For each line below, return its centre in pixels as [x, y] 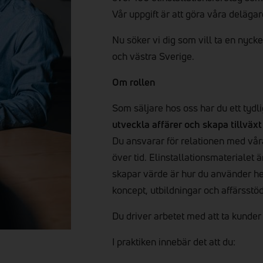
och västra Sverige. [154, 56]
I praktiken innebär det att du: [174, 242]
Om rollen [134, 82]
